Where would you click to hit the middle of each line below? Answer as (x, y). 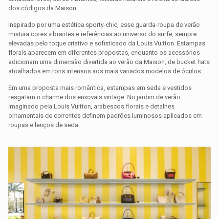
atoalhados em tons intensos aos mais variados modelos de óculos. (106, 71)
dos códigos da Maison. (43, 8)
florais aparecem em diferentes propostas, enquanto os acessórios (104, 53)
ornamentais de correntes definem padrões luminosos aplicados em (105, 116)
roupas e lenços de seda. (44, 125)
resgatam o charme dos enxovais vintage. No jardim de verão (95, 97)
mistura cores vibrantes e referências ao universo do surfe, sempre (103, 34)
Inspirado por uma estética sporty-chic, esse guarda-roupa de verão (104, 25)
